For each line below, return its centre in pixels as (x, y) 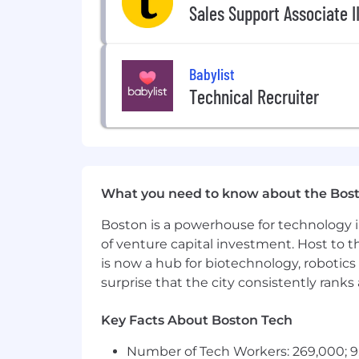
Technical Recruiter (254, 96)
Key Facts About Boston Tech (197, 320)
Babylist (212, 73)
